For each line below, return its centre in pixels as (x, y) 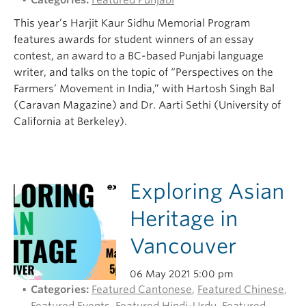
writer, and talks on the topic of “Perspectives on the (143, 72)
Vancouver (183, 246)
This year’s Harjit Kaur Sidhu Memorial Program (132, 23)
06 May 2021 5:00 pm (181, 274)
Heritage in (184, 219)
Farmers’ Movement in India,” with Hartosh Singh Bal (144, 89)
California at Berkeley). (70, 122)
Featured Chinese (241, 290)
